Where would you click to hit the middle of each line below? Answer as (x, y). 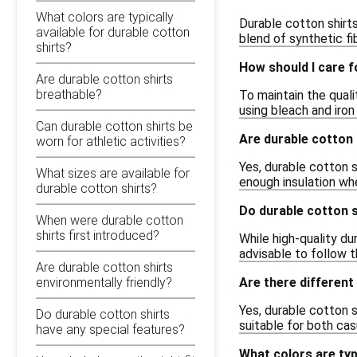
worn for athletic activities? (111, 141)
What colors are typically (105, 17)
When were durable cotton (110, 220)
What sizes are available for (113, 173)
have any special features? (110, 329)
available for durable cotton (113, 32)
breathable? (69, 94)
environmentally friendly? (104, 282)
